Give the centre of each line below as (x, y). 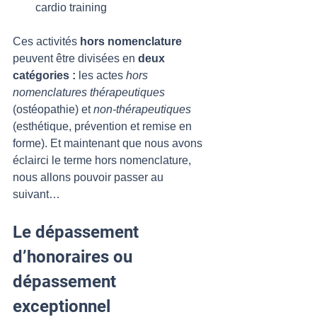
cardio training (73, 7)
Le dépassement (78, 232)
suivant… (38, 194)
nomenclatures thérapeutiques (89, 92)
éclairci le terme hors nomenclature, (103, 160)
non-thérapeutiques (142, 109)
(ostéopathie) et (53, 109)
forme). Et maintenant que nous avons (109, 143)
